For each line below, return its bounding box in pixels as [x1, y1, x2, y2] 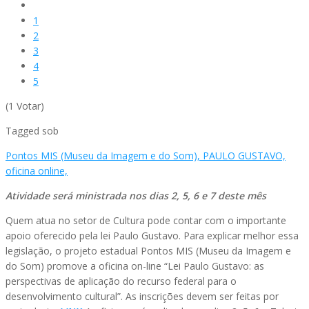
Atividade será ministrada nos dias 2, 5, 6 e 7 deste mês [6, 188, 266, 202]
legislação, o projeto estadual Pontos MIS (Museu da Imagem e [6, 243, 291, 257]
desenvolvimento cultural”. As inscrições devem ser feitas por [6, 289, 279, 303]
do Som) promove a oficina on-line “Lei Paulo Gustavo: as [6, 259, 264, 272]
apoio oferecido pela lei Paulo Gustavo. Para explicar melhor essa [6, 228, 299, 242]
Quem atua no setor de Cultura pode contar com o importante [6, 213, 286, 227]
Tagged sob [6, 123, 59, 137]
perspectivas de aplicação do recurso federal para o [6, 274, 237, 288]
